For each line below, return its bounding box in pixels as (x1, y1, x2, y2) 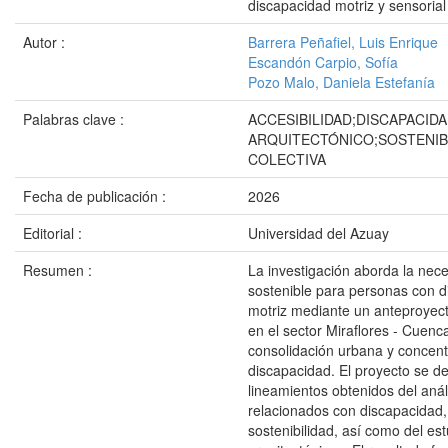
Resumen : (23, 260, 96, 280)
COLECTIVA (248, 149, 326, 169)
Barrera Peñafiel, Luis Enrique (248, 32, 438, 52)
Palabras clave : (23, 109, 128, 129)
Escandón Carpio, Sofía (248, 52, 398, 72)
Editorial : (23, 223, 86, 243)
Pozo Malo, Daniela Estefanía (248, 72, 435, 92)
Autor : (23, 32, 69, 52)
